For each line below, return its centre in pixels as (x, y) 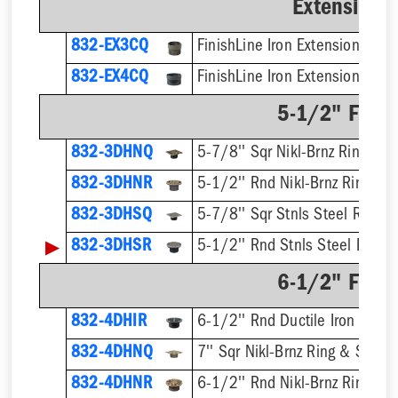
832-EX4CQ (109, 78)
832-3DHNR (111, 185)
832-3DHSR (111, 247)
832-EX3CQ (109, 47)
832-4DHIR (108, 322)
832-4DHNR (111, 385)
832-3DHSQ (111, 216)
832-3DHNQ (111, 154)
